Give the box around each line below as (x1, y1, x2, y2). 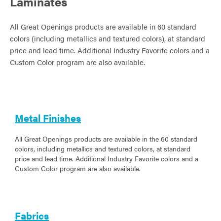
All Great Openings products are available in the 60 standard (15, 134, 197, 144)
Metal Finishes (15, 110, 81, 125)
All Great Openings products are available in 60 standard (10, 21, 196, 32)
